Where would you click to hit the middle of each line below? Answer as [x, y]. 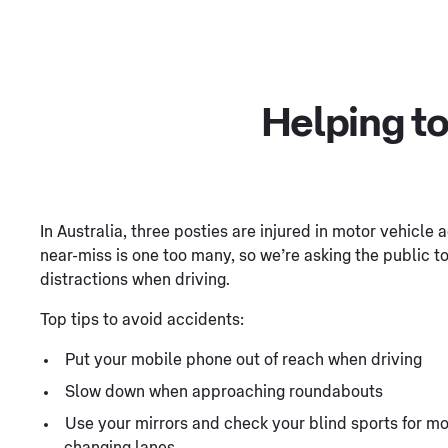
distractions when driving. [135, 279]
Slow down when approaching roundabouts [224, 391]
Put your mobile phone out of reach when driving [243, 359]
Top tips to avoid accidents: [142, 319]
